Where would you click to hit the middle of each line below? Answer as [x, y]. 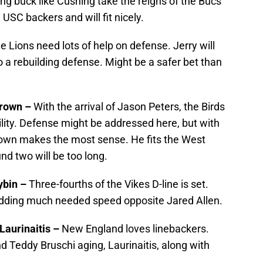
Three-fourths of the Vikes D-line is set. [119, 184]
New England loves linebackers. [135, 229]
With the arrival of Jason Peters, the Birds [129, 107]
